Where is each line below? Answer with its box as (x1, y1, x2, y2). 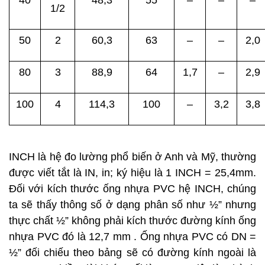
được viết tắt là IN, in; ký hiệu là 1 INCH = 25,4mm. (9, 167, 256, 179)
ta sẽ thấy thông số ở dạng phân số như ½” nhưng (9, 199, 256, 211)
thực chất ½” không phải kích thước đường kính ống (9, 215, 256, 227)
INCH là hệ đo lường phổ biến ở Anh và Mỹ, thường (9, 151, 256, 163)
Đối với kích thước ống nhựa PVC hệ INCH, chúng (9, 183, 256, 195)
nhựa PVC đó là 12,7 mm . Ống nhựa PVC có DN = (9, 231, 256, 243)
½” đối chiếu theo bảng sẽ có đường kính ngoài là (9, 247, 256, 259)
